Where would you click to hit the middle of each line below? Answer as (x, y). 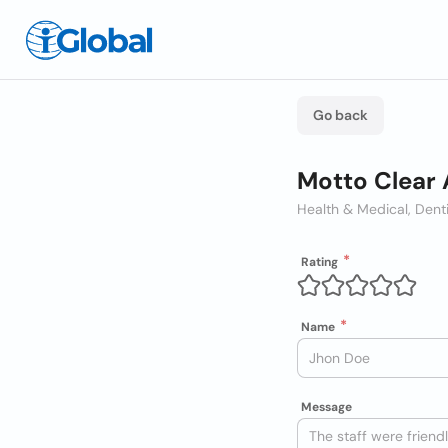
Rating (319, 262)
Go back (340, 115)
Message (326, 407)
